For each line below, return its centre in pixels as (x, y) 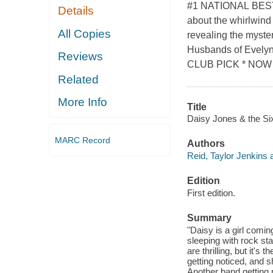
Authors (206, 144)
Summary (209, 218)
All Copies (85, 34)
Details (76, 11)
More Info (83, 102)
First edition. (211, 193)
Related (79, 79)
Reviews (81, 57)
